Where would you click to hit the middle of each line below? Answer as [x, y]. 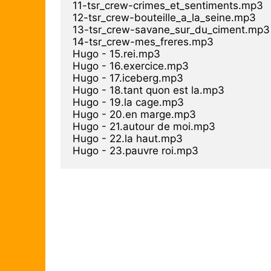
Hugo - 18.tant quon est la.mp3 [149, 90]
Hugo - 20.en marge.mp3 [134, 114]
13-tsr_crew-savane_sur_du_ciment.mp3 [171, 29]
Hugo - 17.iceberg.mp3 [128, 78]
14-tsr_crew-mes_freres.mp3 [143, 41]
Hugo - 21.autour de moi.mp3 [144, 126]
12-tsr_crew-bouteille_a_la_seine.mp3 [164, 17]
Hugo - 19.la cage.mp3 [128, 102]
